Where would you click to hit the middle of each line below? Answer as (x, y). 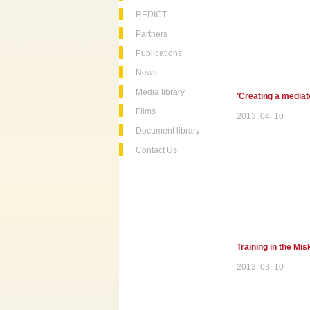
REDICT (151, 15)
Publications (159, 53)
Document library (168, 131)
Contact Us (156, 150)
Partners (152, 34)
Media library (160, 92)
